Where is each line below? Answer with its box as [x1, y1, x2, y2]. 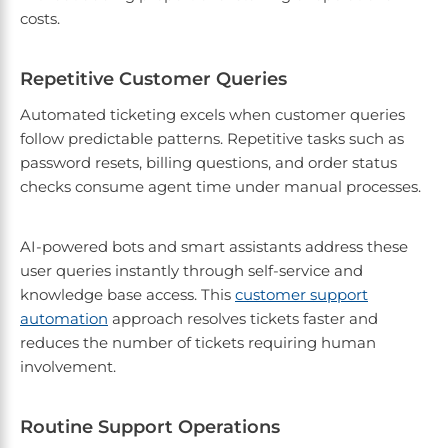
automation [20, 309, 108, 329]
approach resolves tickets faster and [108, 309, 378, 329]
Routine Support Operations [20, 416, 280, 439]
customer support [235, 285, 368, 305]
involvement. [20, 357, 120, 377]
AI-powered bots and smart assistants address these [20, 237, 408, 257]
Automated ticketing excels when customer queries [20, 105, 405, 125]
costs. [20, 9, 64, 29]
